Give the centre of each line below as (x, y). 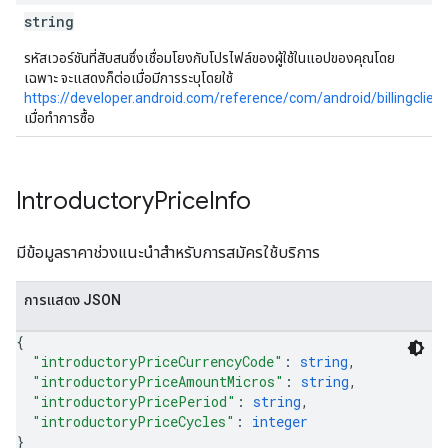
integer (280, 421)
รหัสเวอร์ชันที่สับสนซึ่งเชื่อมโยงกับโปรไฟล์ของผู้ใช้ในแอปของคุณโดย (209, 58)
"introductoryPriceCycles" (133, 421)
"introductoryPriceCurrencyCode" (157, 361)
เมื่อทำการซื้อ (59, 118)
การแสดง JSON (72, 300)
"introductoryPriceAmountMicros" (158, 381)
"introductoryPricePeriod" (134, 401)
